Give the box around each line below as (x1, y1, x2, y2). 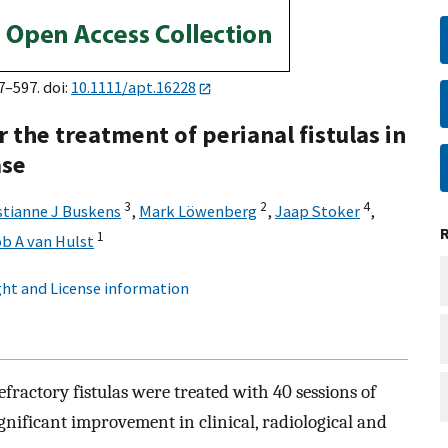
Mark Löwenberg (139, 201, 257, 222)
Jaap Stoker (275, 201, 360, 222)
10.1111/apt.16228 (71, 77, 196, 97)
